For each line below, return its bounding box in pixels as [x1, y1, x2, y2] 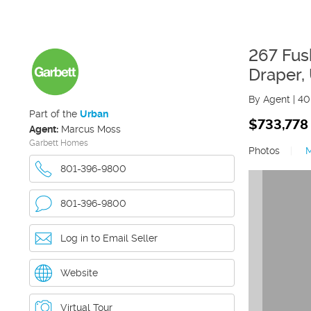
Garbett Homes [29, 138, 88, 148]
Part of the [29, 108, 80, 119]
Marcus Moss [61, 124, 121, 135]
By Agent [249, 93, 290, 105]
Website [60, 267, 98, 278]
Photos [249, 145, 280, 156]
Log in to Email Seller [60, 233, 158, 244]
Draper [249, 65, 301, 85]
